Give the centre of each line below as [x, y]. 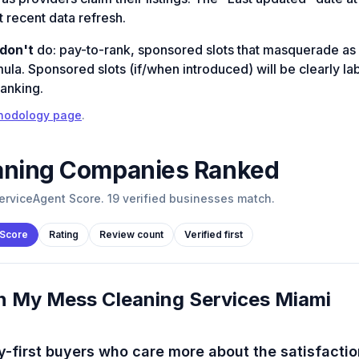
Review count [131, 235]
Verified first [213, 235]
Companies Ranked [167, 170]
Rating [63, 235]
